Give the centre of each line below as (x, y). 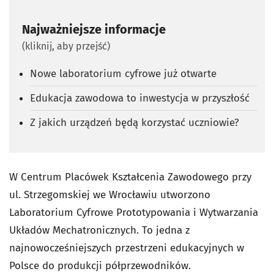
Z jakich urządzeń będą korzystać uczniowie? (135, 122)
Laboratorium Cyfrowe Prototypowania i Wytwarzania (134, 212)
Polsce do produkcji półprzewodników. (100, 265)
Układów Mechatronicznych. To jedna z (99, 230)
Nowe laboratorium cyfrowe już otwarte (123, 73)
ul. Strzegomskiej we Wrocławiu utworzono (110, 194)
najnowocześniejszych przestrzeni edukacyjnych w (127, 248)
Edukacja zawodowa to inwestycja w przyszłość (140, 98)
